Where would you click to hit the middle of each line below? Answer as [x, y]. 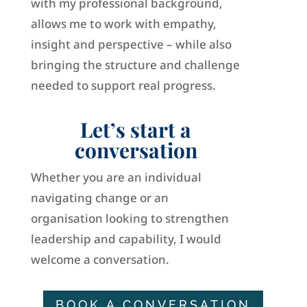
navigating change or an [99, 198]
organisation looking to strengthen [130, 219]
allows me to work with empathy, [123, 24]
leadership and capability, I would [126, 239]
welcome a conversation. [100, 260]
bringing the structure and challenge [135, 65]
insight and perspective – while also [131, 45]
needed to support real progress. [123, 86]
